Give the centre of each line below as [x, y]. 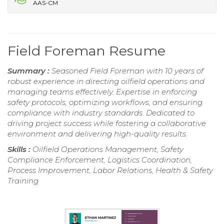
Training [23, 180]
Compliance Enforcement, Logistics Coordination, [100, 159]
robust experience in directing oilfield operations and [106, 81]
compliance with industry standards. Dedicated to [101, 112]
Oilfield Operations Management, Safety [108, 149]
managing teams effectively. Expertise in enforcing [102, 91]
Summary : [29, 70]
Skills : [20, 149]
